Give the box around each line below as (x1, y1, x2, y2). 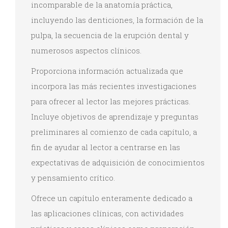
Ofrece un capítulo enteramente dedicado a (31, 192, 192, 203)
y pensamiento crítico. (31, 172, 115, 183)
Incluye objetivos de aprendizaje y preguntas (31, 111, 198, 122)
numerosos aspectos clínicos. (31, 45, 141, 55)
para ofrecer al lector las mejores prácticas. (31, 96, 190, 106)
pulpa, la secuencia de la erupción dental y (31, 30, 189, 40)
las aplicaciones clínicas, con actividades (31, 208, 184, 218)
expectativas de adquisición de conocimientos (31, 157, 205, 167)
